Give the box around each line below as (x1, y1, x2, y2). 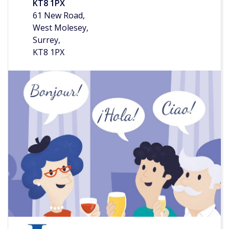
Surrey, (33, 34, 60, 46)
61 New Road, (33, 10, 85, 21)
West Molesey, (33, 22, 88, 34)
